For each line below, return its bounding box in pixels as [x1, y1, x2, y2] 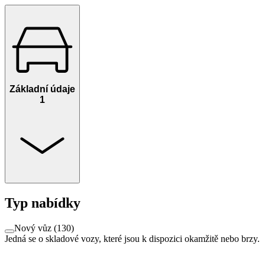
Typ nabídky [5, 195, 80, 211]
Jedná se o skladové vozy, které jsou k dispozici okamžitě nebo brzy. [5, 233, 260, 244]
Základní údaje [9, 83, 75, 94]
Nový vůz [14, 222, 51, 233]
